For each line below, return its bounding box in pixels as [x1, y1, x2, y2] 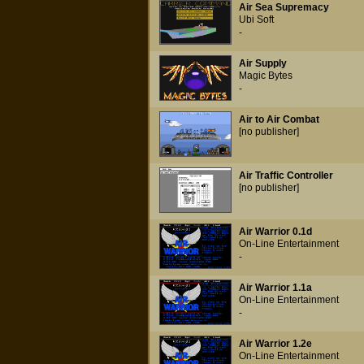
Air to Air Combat [238, 114, 319, 125]
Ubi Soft [238, 14, 274, 25]
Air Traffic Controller [238, 170, 333, 181]
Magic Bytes [238, 70, 292, 81]
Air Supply [238, 58, 287, 69]
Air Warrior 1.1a [238, 282, 312, 293]
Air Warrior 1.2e [238, 338, 312, 349]
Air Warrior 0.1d [238, 226, 312, 237]
